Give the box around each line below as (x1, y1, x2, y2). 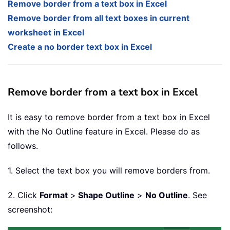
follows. (8, 141, 38, 151)
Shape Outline (76, 190, 135, 201)
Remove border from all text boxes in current (8, 13, 189, 24)
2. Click (8, 190, 40, 201)
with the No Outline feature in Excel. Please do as (8, 126, 200, 137)
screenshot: (8, 204, 52, 215)
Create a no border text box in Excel (8, 42, 152, 52)
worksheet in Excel (8, 27, 84, 38)
